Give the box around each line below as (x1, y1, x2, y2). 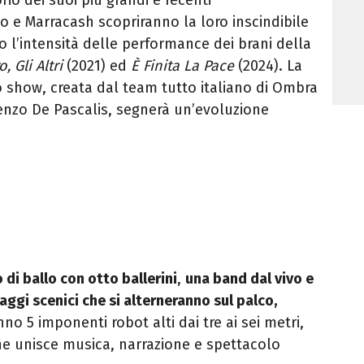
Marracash (25, 13, 94, 32)
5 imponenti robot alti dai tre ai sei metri (27, 314, 300, 332)
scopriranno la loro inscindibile (94, 13, 309, 32)
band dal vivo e (213, 270, 314, 288)
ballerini (122, 270, 177, 288)
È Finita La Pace (131, 57, 234, 76)
